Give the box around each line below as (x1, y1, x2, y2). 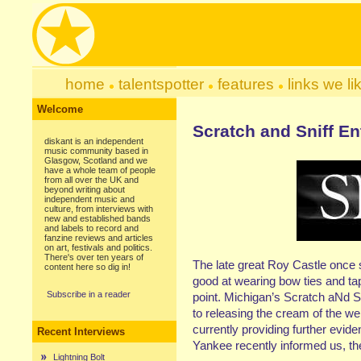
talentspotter (118, 76, 204, 93)
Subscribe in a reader (47, 289, 131, 299)
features (217, 76, 274, 93)
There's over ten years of (44, 252, 143, 262)
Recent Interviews (37, 326, 125, 338)
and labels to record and (44, 223, 139, 233)
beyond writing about (44, 185, 125, 194)
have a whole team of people (44, 165, 156, 175)
